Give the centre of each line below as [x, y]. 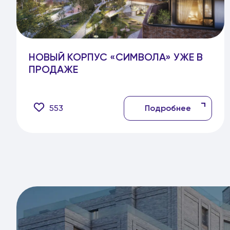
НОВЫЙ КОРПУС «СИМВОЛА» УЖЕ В [116, 57]
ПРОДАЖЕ [53, 69]
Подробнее [168, 108]
